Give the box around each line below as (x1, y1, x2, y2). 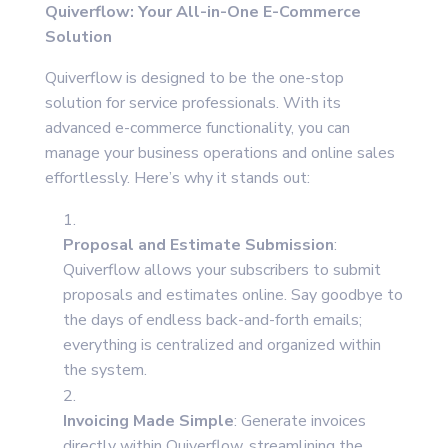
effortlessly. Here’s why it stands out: (44, 167, 310, 190)
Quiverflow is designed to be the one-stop (44, 67, 344, 90)
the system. (62, 359, 147, 382)
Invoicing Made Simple (62, 410, 234, 433)
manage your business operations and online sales (44, 142, 395, 165)
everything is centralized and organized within (62, 334, 381, 357)
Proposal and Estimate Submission (62, 234, 334, 257)
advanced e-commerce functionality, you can (44, 117, 350, 140)
